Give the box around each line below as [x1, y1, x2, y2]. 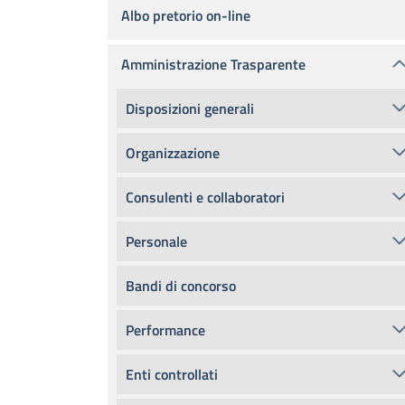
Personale [126, 231, 187, 252]
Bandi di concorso [126, 275, 236, 297]
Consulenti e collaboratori [126, 186, 285, 208]
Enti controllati [126, 363, 218, 385]
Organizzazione [126, 142, 220, 164]
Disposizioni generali [126, 98, 254, 119]
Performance [126, 319, 205, 341]
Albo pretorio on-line [121, 5, 250, 26]
